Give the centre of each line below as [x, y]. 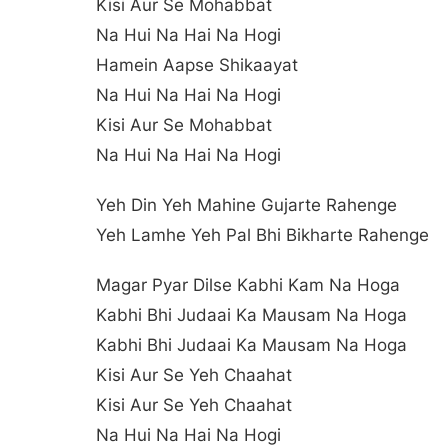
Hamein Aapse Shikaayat [197, 64]
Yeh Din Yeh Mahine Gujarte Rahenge [246, 204]
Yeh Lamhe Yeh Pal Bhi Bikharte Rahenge [262, 234]
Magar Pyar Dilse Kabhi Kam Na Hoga [248, 284]
